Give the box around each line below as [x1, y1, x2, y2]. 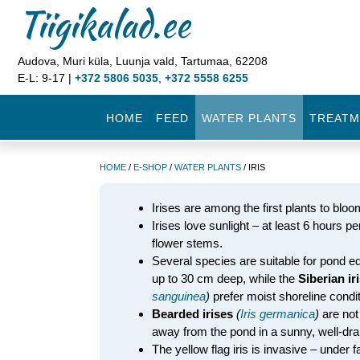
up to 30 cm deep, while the [152, 272, 298, 285]
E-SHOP [133, 162, 167, 172]
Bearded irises [152, 307, 233, 321]
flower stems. [152, 236, 223, 250]
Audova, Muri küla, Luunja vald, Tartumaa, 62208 [18, 55, 268, 67]
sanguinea [152, 289, 206, 303]
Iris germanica [240, 307, 315, 321]
